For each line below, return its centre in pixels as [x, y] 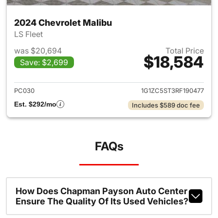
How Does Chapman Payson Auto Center [101, 191]
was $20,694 [38, 51]
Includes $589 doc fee [166, 105]
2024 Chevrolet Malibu [63, 23]
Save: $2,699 [44, 62]
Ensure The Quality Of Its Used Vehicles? [102, 201]
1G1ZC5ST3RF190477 [173, 91]
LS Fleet [29, 34]
